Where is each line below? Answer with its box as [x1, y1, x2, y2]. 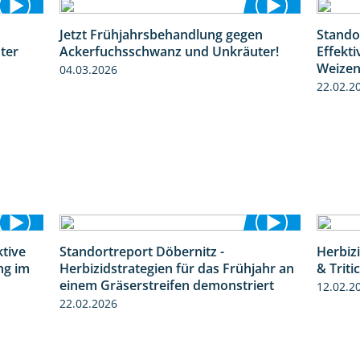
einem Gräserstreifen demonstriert [59, 276, 274, 295]
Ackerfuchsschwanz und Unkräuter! [59, 43, 279, 61]
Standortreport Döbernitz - [59, 243, 224, 261]
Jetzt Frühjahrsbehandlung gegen [59, 26, 263, 44]
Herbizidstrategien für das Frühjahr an [59, 260, 294, 278]
